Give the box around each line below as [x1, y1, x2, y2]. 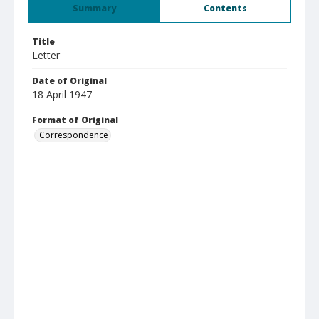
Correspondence [39, 129, 108, 141]
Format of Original [32, 114, 118, 126]
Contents [203, 2, 247, 14]
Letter [32, 48, 60, 62]
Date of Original [32, 75, 107, 87]
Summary [73, 2, 116, 14]
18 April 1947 [32, 88, 92, 101]
